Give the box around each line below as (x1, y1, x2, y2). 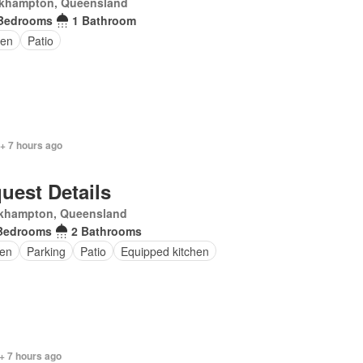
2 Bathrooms (71, 223, 143, 239)
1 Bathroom (72, 12, 137, 28)
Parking (27, 242, 66, 259)
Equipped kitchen (121, 242, 210, 259)
